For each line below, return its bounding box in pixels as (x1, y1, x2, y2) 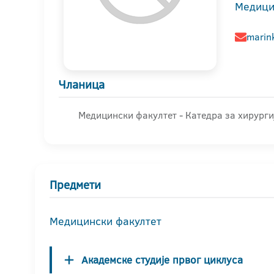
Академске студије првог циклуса (81, 253, 243, 267)
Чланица (59, 76, 105, 93)
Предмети (50, 177, 101, 193)
